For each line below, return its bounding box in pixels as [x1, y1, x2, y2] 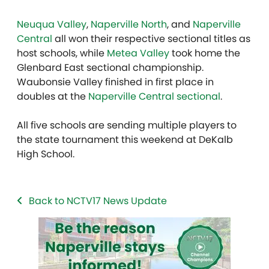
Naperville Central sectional [88, 89, 220, 103]
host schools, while [17, 46, 107, 60]
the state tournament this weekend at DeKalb [17, 133, 233, 147]
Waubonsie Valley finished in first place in [17, 75, 214, 89]
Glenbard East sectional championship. [17, 61, 204, 74]
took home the [169, 46, 240, 60]
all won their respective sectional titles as [52, 32, 250, 46]
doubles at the [17, 89, 88, 103]
